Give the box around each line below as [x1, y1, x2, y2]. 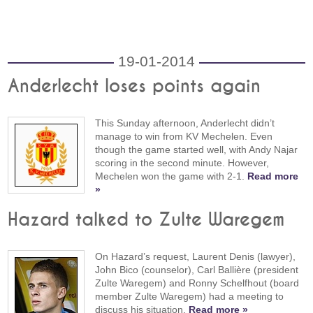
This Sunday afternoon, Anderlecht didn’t [95, 117, 275, 129]
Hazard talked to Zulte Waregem [8, 211, 285, 230]
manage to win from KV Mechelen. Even [95, 130, 273, 142]
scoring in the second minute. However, [95, 156, 270, 168]
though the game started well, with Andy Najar [95, 143, 298, 155]
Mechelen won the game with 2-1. [95, 170, 248, 182]
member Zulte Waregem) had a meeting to [95, 291, 284, 303]
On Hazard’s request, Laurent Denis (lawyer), [95, 251, 296, 263]
